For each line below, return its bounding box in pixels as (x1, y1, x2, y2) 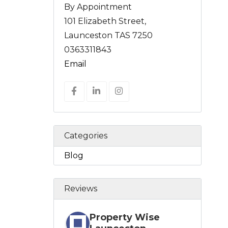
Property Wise (89, 212, 160, 223)
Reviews (64, 184, 97, 194)
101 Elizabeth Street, (64, 16, 146, 26)
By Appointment (64, 2, 132, 12)
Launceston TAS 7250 (64, 31, 153, 41)
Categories (64, 131, 107, 141)
